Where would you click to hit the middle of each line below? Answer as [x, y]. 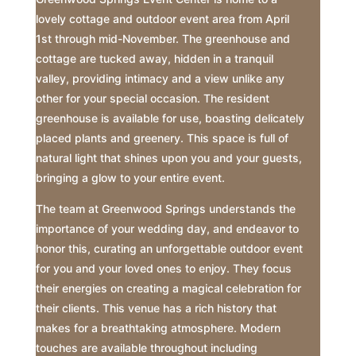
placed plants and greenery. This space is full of [162, 138]
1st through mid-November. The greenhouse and [163, 39]
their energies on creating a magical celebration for [168, 288]
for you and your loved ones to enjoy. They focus [163, 269]
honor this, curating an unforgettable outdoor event [169, 249]
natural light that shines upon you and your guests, [168, 158]
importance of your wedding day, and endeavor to [167, 229]
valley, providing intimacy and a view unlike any [160, 79]
